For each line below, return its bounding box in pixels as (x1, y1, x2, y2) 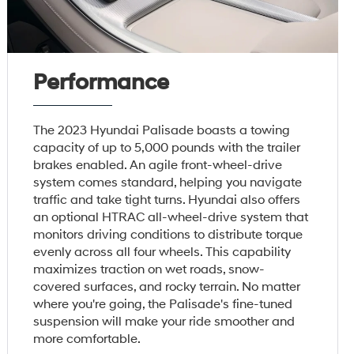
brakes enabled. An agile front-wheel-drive (33, 156, 283, 173)
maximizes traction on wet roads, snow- (33, 261, 265, 277)
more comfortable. (33, 330, 141, 347)
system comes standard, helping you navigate (33, 174, 303, 190)
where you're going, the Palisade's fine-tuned (33, 296, 293, 312)
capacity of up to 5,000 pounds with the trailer (33, 139, 301, 156)
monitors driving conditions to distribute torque (33, 226, 303, 243)
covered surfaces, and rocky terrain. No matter (33, 278, 301, 295)
